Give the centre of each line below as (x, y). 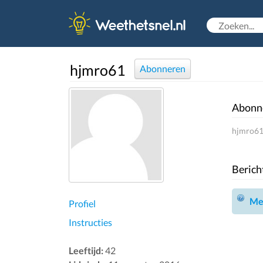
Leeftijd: (86, 250)
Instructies (90, 222)
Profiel (82, 203)
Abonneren (163, 68)
